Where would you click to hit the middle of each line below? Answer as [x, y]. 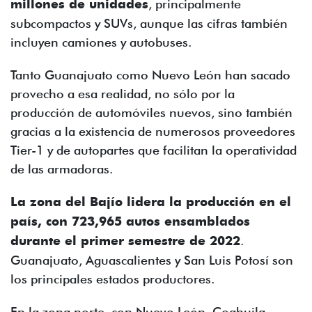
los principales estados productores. [112, 279]
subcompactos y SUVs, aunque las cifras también [149, 23]
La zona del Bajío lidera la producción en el [151, 202]
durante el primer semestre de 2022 [125, 241]
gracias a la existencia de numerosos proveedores [153, 131]
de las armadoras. [62, 169]
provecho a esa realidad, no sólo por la [123, 94]
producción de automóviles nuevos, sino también [151, 112]
